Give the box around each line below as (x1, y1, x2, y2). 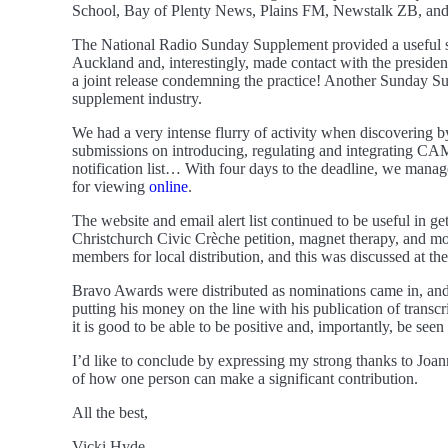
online (149, 177, 188, 195)
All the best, (72, 403, 148, 421)
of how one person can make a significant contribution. (72, 369, 418, 387)
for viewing (72, 177, 149, 195)
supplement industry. (72, 89, 202, 107)
